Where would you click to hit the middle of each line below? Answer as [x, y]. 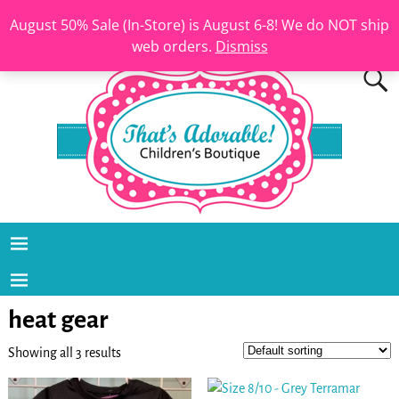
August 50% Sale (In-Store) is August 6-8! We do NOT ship [199, 25]
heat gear [57, 320]
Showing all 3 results [64, 352]
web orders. [173, 46]
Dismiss [241, 46]
